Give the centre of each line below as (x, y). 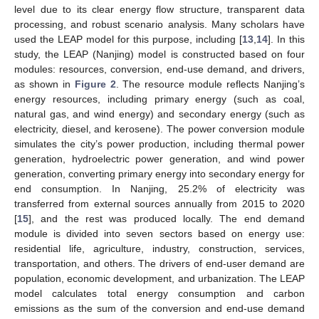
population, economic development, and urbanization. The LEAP (159, 278)
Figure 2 (95, 84)
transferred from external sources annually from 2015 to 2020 (159, 203)
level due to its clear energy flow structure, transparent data (159, 9)
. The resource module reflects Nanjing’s (210, 84)
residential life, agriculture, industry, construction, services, (159, 248)
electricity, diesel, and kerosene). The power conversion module (159, 129)
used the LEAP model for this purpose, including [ (128, 39)
